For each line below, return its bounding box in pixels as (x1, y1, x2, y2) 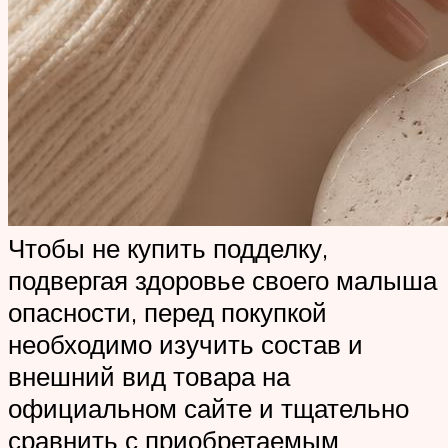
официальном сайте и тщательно (8, 392, 409, 425)
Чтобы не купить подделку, (8, 232, 328, 265)
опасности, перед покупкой (8, 296, 327, 329)
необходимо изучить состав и (8, 328, 363, 361)
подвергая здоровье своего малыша (8, 264, 437, 297)
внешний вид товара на (8, 360, 290, 393)
